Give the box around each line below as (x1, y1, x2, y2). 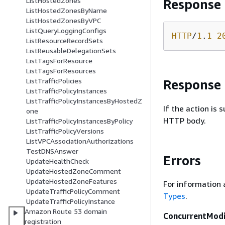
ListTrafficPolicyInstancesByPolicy (26, 117, 133, 126)
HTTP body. (163, 115, 206, 126)
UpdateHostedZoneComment (26, 167, 121, 176)
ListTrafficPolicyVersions (26, 127, 104, 136)
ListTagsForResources (26, 66, 96, 75)
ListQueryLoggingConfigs (26, 26, 106, 35)
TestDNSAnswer (26, 147, 78, 156)
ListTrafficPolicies (26, 76, 82, 85)
